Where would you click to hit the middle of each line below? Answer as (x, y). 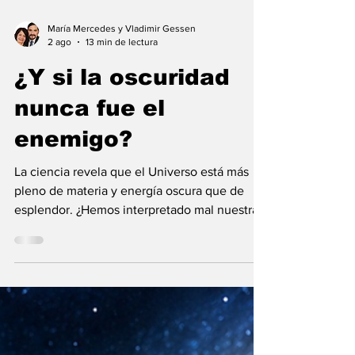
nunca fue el (90, 139)
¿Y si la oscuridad (122, 108)
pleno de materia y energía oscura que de (129, 221)
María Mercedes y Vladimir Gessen (122, 59)
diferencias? (48, 260)
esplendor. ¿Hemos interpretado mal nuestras (139, 240)
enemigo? (73, 170)
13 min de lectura (122, 73)
